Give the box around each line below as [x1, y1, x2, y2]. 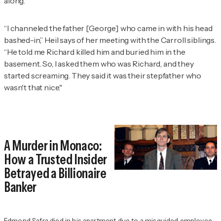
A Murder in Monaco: [4, 137, 102, 154]
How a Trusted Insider [4, 151, 107, 168]
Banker [4, 179, 37, 196]
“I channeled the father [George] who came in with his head [4, 23, 213, 34]
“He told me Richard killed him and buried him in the [4, 47, 185, 57]
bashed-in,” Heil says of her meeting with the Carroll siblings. [4, 35, 216, 45]
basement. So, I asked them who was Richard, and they [4, 59, 194, 69]
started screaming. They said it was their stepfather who [4, 71, 202, 81]
